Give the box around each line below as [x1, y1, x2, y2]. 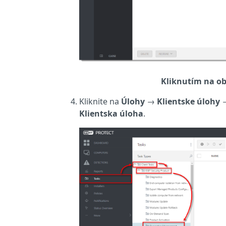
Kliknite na [79, 95, 121, 107]
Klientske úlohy [157, 95, 220, 107]
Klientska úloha [79, 107, 143, 119]
